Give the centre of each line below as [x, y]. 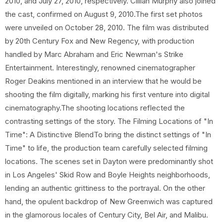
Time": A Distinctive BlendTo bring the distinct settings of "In [108, 135]
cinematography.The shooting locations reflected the [95, 108]
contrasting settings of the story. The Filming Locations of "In [109, 121]
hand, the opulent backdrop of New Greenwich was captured [109, 201]
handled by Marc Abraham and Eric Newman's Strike [94, 54]
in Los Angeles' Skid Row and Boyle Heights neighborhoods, [108, 175]
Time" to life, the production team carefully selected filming [106, 148]
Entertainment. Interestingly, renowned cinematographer [100, 68]
